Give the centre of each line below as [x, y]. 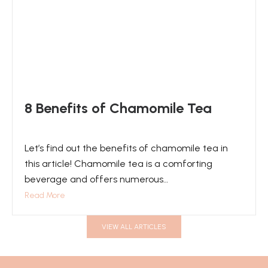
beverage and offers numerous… [96, 179]
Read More [45, 195]
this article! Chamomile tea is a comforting [118, 164]
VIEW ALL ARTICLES [134, 227]
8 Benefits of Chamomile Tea [118, 108]
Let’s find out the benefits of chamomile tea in [126, 148]
